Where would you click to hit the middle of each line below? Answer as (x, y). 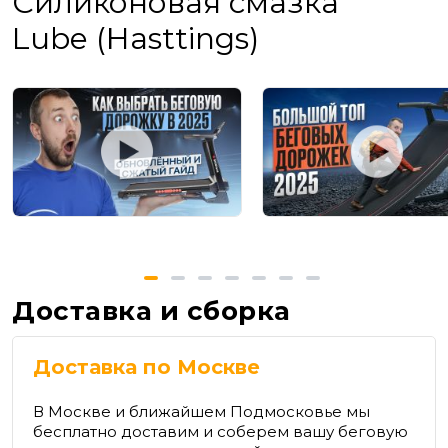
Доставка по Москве (146, 367)
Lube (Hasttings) (135, 38)
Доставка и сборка (151, 311)
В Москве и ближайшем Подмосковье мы (201, 412)
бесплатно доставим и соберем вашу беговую (220, 432)
